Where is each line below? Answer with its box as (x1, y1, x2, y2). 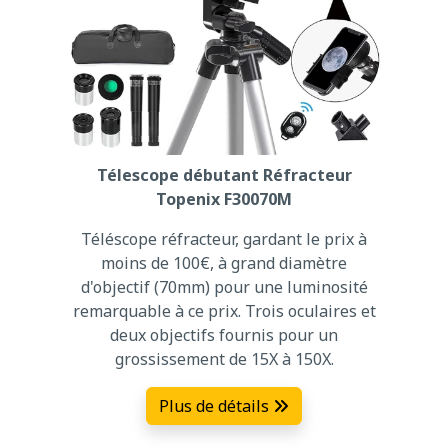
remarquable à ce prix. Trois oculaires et (72, 299, 376, 322)
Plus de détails (159, 394, 273, 417)
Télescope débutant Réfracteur (96, 163, 352, 186)
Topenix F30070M (156, 187, 292, 210)
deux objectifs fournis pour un (110, 323, 338, 346)
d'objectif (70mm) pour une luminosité (80, 275, 368, 298)
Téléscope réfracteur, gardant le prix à (81, 227, 367, 250)
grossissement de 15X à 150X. (114, 347, 334, 370)
